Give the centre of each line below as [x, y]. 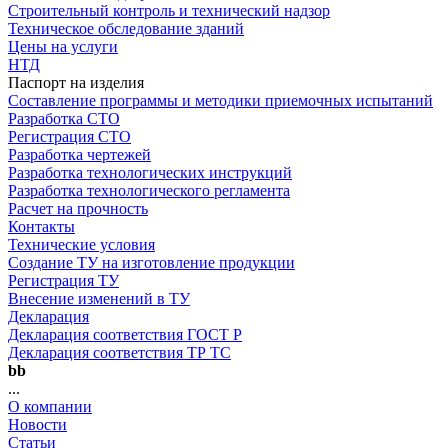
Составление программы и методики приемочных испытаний [220, 100]
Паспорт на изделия [76, 82]
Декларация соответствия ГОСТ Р [125, 334]
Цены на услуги [63, 46]
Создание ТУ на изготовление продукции [151, 262]
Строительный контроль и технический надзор [169, 10]
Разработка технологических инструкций [150, 172]
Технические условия [81, 244]
